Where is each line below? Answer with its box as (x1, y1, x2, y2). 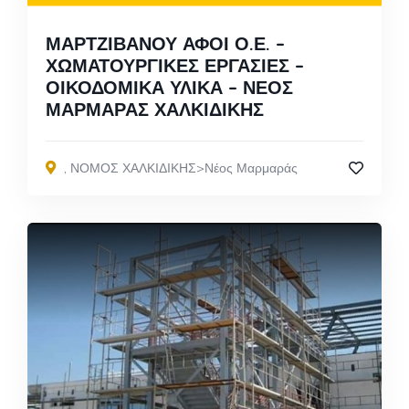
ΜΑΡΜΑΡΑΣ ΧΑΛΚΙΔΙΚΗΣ (46, 97, 264, 121)
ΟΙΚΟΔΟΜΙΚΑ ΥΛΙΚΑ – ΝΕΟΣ (46, 75, 293, 99)
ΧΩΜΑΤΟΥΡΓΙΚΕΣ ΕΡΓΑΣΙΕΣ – (46, 53, 304, 77)
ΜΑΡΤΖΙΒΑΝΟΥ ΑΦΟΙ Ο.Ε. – (46, 31, 285, 55)
